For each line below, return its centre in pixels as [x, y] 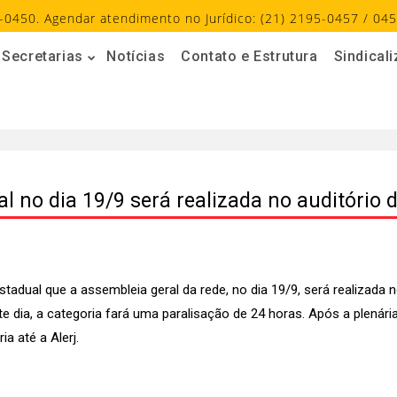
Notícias [136, 56]
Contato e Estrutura [249, 56]
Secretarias [43, 56]
